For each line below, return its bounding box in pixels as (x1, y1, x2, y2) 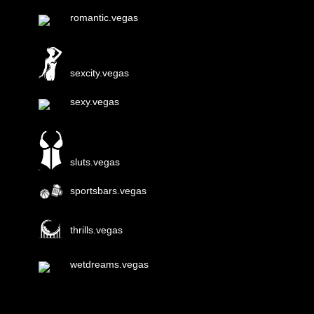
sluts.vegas (69, 156, 120, 168)
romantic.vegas (69, 11, 138, 23)
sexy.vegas (69, 95, 119, 107)
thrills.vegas (69, 224, 123, 235)
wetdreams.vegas (69, 259, 149, 271)
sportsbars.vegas (69, 185, 146, 197)
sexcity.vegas (69, 67, 129, 78)
